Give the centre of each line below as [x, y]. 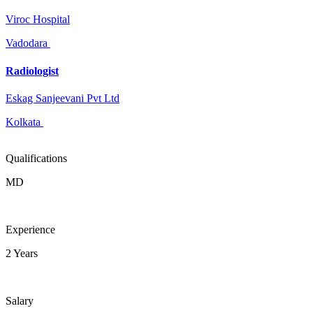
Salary [20, 300]
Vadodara [27, 43]
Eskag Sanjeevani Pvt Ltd [63, 98]
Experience [30, 229]
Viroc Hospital [38, 20]
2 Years [22, 253]
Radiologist [32, 71]
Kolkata [23, 122]
